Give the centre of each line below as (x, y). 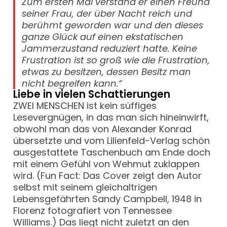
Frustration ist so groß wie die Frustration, (116, 60)
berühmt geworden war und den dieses (113, 25)
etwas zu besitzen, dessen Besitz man (107, 72)
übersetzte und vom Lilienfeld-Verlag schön (112, 141)
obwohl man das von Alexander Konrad (103, 129)
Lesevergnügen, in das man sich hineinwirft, (111, 118)
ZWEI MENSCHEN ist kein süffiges (85, 106)
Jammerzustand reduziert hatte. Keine (110, 49)
